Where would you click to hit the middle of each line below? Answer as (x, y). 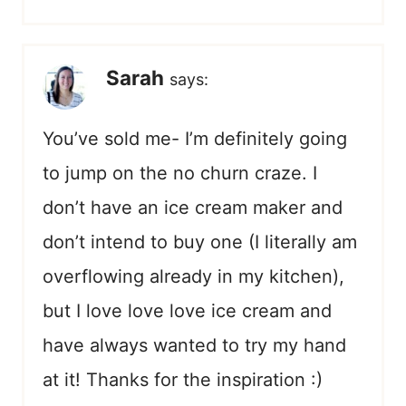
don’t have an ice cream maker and (193, 207)
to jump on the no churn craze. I (180, 173)
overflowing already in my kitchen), (193, 276)
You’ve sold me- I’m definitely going (195, 138)
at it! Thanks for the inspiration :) (183, 379)
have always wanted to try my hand (194, 345)
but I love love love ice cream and (187, 310)
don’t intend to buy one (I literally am (200, 242)
